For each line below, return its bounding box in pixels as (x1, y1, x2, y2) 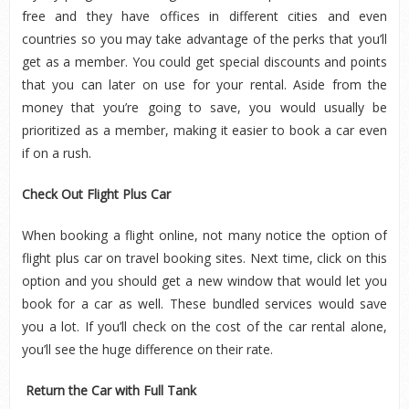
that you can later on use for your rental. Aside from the (21, 76, 388, 94)
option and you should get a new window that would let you (21, 272, 388, 290)
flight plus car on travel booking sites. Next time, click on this (21, 249, 388, 267)
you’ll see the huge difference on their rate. (21, 341, 273, 359)
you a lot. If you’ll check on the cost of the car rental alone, (21, 318, 388, 336)
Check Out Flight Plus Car (21, 185, 171, 204)
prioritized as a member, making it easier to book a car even (21, 121, 388, 140)
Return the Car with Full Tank (21, 382, 196, 400)
